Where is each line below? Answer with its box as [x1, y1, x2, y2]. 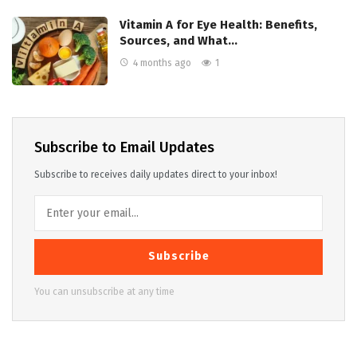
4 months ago [133, 57, 191, 69]
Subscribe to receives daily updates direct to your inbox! [34, 168, 277, 180]
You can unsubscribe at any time [34, 285, 175, 297]
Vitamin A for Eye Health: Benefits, [120, 17, 317, 32]
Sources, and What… [120, 33, 237, 48]
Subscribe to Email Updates [34, 138, 214, 156]
